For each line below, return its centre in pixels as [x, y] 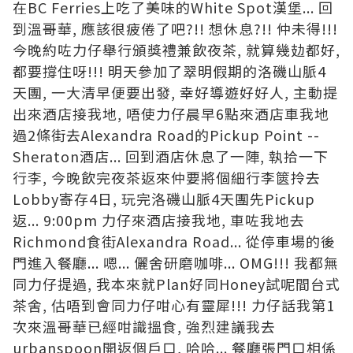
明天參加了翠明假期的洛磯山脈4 [217, 71]
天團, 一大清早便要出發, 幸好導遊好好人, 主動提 [175, 93]
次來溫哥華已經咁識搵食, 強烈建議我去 [144, 327]
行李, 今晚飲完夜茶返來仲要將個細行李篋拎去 [167, 178]
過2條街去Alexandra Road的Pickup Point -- [166, 135]
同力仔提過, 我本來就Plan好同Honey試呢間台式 [176, 284]
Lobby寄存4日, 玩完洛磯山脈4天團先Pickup [164, 199]
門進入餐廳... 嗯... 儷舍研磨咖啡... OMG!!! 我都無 [176, 263]
